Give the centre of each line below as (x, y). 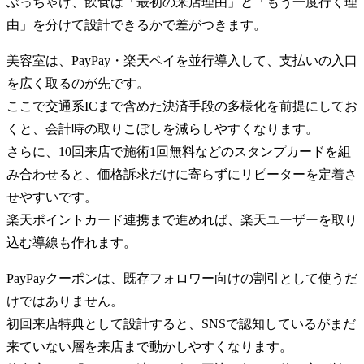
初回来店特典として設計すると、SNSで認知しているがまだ (181, 323)
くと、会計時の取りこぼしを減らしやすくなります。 (162, 128)
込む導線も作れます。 (71, 242)
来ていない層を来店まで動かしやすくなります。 (149, 346)
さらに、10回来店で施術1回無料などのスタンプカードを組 (179, 151)
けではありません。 (65, 301)
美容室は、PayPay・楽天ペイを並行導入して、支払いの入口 (182, 60)
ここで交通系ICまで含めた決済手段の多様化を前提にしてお (182, 106)
